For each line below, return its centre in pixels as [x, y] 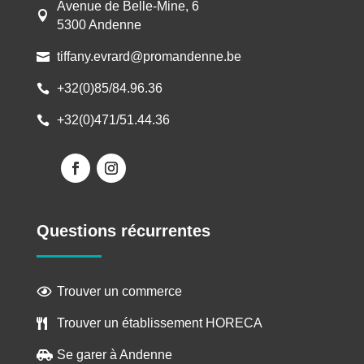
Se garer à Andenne [114, 355]
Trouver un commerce [119, 292]
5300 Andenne [99, 25]
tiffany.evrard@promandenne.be [149, 57]
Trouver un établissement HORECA [159, 323]
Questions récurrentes [123, 231]
